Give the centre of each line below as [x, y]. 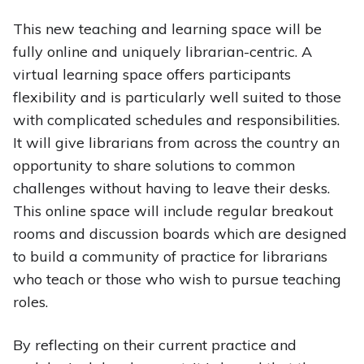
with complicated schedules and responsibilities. [176, 120]
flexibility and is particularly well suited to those [177, 97]
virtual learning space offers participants [152, 75]
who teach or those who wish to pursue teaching [177, 279]
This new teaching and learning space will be [167, 29]
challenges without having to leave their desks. [171, 188]
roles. [30, 302]
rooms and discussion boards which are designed [180, 234]
